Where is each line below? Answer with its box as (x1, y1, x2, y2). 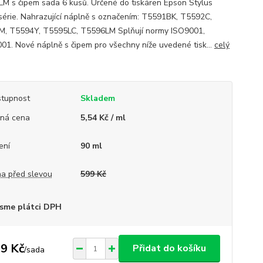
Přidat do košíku (132, 242, 206, 255)
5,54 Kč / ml (80, 112, 126, 123)
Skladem (80, 93, 115, 104)
